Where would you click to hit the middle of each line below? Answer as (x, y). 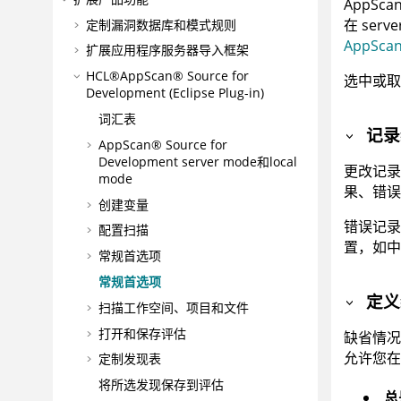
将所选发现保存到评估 (161, 385)
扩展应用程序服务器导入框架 (167, 50)
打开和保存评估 (142, 333)
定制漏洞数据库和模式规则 (161, 24)
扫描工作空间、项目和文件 (174, 307)
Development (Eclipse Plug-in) (175, 93)
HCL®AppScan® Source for (167, 76)
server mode (219, 161)
